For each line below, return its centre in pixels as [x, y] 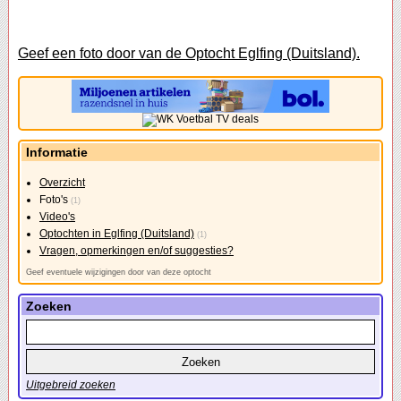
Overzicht [62, 183]
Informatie [57, 153]
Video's [57, 217]
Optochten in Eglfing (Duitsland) [117, 234]
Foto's [55, 200]
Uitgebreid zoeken [71, 385]
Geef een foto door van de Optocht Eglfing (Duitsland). [189, 54]
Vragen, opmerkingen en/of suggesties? [137, 251]
